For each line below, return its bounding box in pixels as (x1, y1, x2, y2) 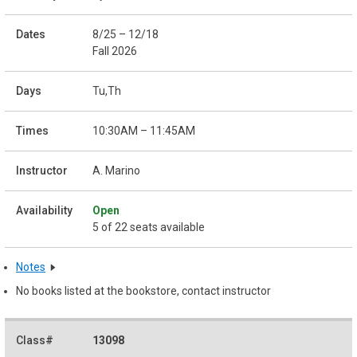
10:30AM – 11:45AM (92, 124, 195, 138)
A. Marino (92, 164, 140, 178)
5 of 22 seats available (92, 221, 205, 234)
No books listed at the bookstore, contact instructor (16, 284, 271, 297)
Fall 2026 (92, 45, 137, 58)
